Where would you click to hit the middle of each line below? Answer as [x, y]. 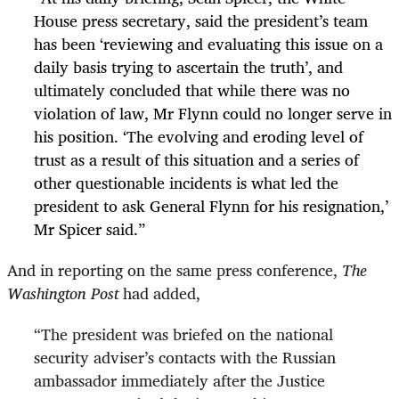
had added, [159, 293]
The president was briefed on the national [187, 334]
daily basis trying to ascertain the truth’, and [188, 66]
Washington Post [63, 293]
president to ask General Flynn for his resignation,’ [211, 205]
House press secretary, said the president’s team [201, 20]
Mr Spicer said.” [90, 228]
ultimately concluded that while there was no [192, 90]
